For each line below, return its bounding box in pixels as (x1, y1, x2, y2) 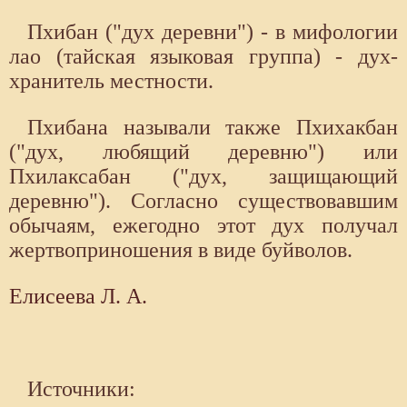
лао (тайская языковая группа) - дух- (9, 45, 398, 69)
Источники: (27, 377, 135, 402)
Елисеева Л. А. (9, 284, 147, 309)
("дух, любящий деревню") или (9, 140, 398, 164)
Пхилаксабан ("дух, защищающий (9, 164, 398, 189)
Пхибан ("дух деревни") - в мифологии (27, 20, 398, 45)
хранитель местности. (9, 69, 213, 94)
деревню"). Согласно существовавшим (9, 189, 398, 213)
